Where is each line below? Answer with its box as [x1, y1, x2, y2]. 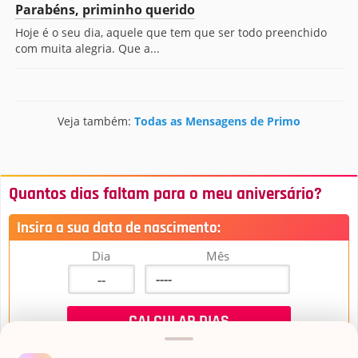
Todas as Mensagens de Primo [134, 113, 300, 129]
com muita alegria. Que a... [15, 41, 160, 56]
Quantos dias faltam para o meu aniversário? [9, 184, 322, 205]
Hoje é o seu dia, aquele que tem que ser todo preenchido [15, 25, 327, 40]
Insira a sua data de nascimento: [17, 218, 221, 238]
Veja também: [58, 113, 134, 129]
